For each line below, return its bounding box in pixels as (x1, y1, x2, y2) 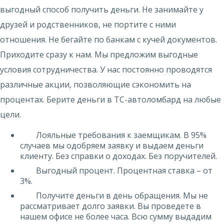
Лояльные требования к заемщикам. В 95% (36, 129, 206, 140)
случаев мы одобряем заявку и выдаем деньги (20, 140, 203, 151)
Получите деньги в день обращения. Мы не (36, 190, 208, 201)
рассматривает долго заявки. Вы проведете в (20, 200, 201, 211)
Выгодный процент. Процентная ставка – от (36, 165, 212, 176)
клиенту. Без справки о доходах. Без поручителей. (20, 150, 217, 161)
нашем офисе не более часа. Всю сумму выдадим (20, 211, 211, 222)
